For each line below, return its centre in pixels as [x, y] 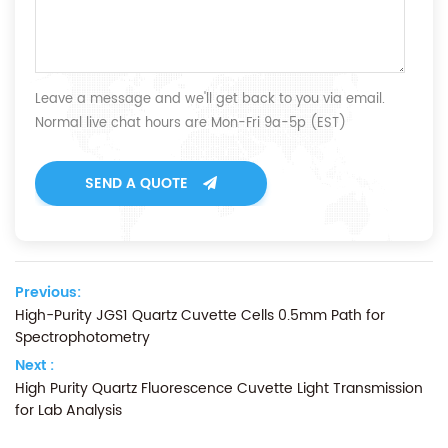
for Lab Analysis [68, 410]
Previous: [48, 292]
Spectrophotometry [82, 337]
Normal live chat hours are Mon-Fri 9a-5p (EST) [190, 123]
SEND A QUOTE [136, 183]
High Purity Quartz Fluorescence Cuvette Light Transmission [219, 388]
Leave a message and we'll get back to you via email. [210, 99]
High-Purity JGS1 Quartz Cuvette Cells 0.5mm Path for [200, 315]
